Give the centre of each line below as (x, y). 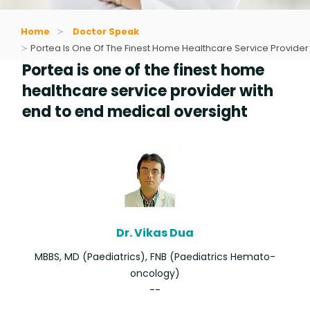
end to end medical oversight (135, 112)
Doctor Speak (106, 31)
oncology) (155, 273)
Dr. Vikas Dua (155, 233)
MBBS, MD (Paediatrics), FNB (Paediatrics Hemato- (155, 257)
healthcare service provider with (148, 91)
